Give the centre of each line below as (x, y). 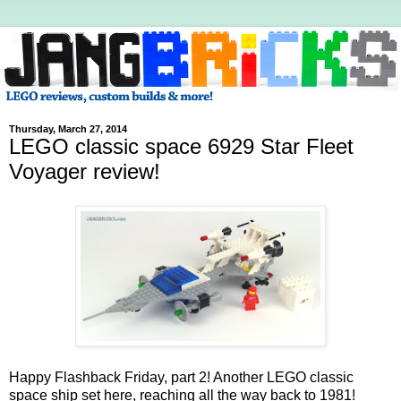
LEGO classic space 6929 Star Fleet (181, 147)
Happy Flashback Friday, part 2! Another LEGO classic (181, 377)
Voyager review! (85, 172)
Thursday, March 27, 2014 (68, 129)
